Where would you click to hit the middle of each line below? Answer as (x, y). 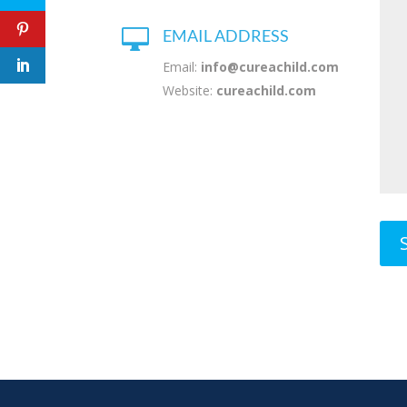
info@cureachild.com (270, 67)
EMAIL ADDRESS (226, 36)
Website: (190, 91)
